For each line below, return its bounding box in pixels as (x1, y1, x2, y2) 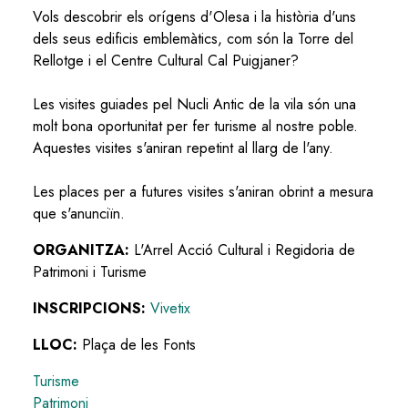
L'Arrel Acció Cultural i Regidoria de (134, 239, 355, 260)
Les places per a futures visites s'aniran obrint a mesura (33, 180, 373, 202)
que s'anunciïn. (33, 202, 125, 224)
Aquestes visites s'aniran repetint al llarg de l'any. (33, 137, 333, 158)
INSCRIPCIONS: (33, 297, 150, 319)
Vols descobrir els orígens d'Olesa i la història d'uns (33, 5, 356, 27)
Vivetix (150, 297, 190, 319)
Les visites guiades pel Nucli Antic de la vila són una (33, 93, 356, 115)
